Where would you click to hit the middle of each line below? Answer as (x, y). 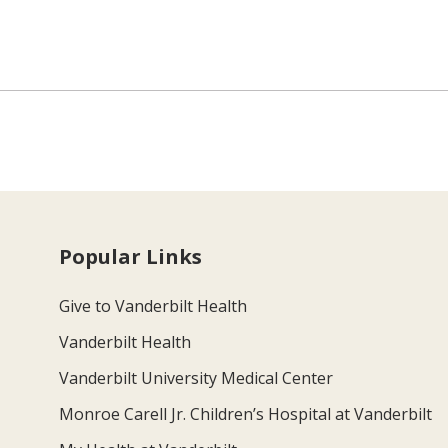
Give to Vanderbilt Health (153, 305)
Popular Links (131, 256)
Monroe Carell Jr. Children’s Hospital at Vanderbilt (246, 413)
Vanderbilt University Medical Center (196, 377)
